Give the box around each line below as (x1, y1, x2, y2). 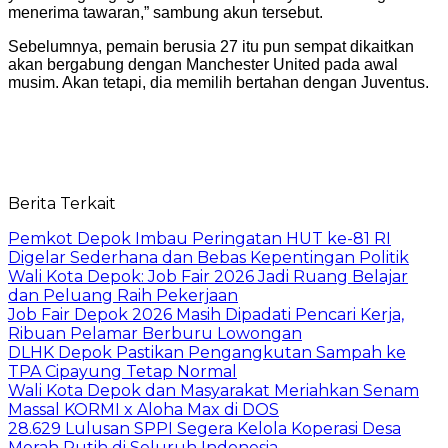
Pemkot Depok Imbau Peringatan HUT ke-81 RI (8, 228, 391, 248)
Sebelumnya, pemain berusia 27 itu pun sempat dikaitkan (8, 37, 414, 55)
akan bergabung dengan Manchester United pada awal (8, 55, 398, 73)
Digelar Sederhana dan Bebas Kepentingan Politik (8, 247, 409, 267)
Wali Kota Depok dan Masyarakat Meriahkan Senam (8, 380, 419, 400)
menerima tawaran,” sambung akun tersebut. (8, 3, 323, 21)
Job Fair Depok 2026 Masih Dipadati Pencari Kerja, (8, 304, 404, 324)
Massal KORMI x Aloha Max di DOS (8, 399, 279, 419)
